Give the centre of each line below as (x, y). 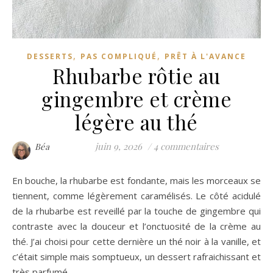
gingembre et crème (136, 98)
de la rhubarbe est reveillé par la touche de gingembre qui (136, 211)
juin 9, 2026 (118, 146)
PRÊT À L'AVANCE (205, 56)
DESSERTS (50, 56)
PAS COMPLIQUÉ (119, 56)
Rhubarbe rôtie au (136, 75)
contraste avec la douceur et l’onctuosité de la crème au (136, 226)
